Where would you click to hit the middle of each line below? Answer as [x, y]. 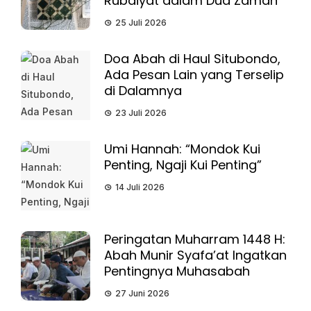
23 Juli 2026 [141, 113]
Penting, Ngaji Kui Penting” [183, 165]
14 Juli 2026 [140, 187]
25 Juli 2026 [141, 23]
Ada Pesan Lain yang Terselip [194, 75]
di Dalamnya [143, 91]
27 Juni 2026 [142, 293]
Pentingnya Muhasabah [177, 271]
